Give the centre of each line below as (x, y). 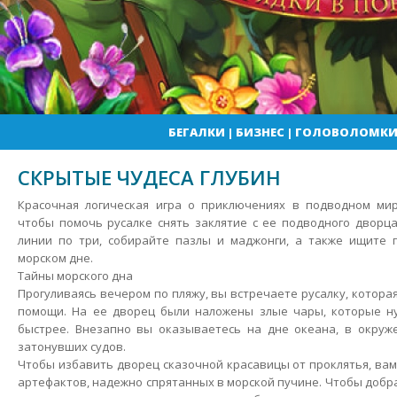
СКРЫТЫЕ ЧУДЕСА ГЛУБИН (149, 177)
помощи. (42, 311)
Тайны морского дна (75, 276)
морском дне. (55, 258)
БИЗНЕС (260, 132)
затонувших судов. (72, 346)
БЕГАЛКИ (196, 132)
